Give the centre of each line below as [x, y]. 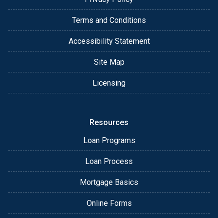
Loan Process [109, 161]
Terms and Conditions [109, 20]
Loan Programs [109, 140]
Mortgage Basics [109, 182]
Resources [109, 122]
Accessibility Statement [109, 41]
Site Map [109, 62]
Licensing [109, 83]
